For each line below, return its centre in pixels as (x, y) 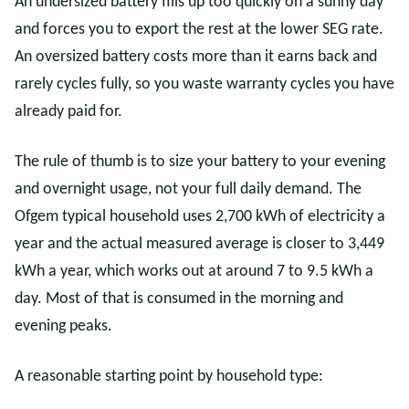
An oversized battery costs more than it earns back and (196, 57)
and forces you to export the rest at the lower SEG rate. (199, 30)
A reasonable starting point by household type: (169, 377)
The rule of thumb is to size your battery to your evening (200, 162)
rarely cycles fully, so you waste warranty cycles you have (204, 84)
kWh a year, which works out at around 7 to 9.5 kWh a (194, 272)
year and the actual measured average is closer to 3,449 (199, 244)
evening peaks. (63, 326)
